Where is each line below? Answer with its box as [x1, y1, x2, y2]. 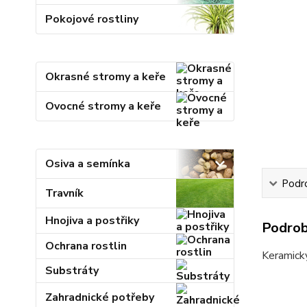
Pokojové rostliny [45, 12, 139, 27]
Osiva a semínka [45, 156, 131, 171]
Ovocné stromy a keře [45, 99, 162, 114]
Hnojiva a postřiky [45, 213, 140, 228]
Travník [45, 186, 84, 201]
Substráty [45, 263, 99, 278]
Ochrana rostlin [45, 238, 127, 254]
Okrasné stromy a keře [45, 69, 167, 84]
